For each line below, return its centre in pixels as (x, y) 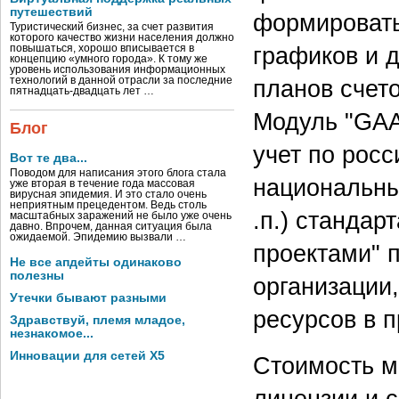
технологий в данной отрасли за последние (121, 80)
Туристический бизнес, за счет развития (112, 27)
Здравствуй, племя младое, (98, 320)
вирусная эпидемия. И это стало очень (108, 194)
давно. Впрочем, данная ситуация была (111, 226)
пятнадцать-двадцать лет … (82, 91)
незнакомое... (52, 334)
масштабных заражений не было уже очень (121, 216)
